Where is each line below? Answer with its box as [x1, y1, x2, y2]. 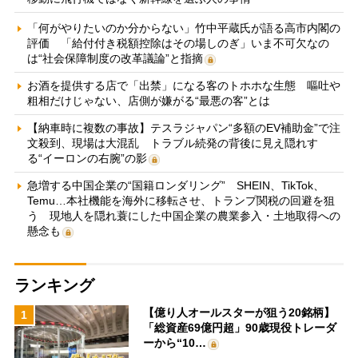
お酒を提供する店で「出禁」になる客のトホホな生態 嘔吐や [26, 78, 340, 92]
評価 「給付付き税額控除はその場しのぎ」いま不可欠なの [26, 36, 329, 50]
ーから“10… [143, 336, 207, 349]
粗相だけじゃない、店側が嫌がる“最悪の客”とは [26, 93, 270, 107]
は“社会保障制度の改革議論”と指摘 [26, 51, 203, 65]
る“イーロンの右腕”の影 [26, 151, 147, 165]
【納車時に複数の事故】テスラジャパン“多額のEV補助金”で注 [26, 121, 340, 134]
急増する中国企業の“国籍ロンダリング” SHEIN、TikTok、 [26, 178, 324, 192]
